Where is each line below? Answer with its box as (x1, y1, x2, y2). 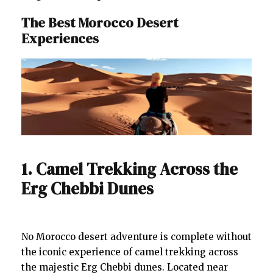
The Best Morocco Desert (21, 13, 178, 32)
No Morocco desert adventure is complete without (21, 231, 252, 243)
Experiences (21, 29, 99, 48)
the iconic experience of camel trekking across (21, 246, 238, 258)
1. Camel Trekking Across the (21, 158, 238, 181)
